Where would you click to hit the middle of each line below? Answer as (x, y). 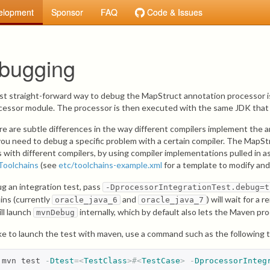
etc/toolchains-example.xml (111, 165)
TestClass (106, 261)
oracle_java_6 (86, 200)
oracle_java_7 (173, 200)
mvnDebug (56, 212)
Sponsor (67, 12)
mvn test (24, 261)
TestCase (161, 261)
